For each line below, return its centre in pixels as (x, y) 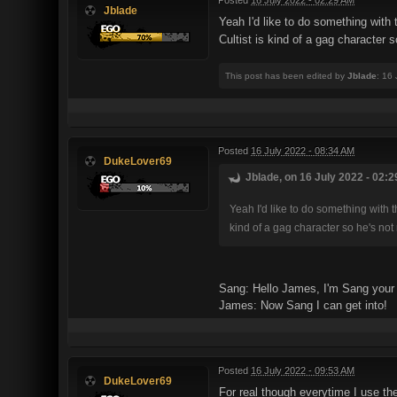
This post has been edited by (286, 76)
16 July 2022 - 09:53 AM (303, 371)
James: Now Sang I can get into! (303, 306)
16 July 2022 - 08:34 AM (303, 151)
